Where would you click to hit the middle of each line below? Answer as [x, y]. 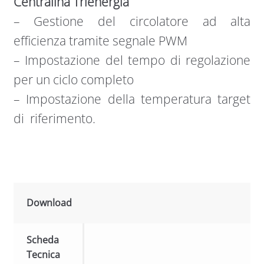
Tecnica [44, 254]
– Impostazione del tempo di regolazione [132, 60]
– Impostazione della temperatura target [132, 99]
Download [49, 202]
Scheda [43, 240]
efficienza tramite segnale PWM [100, 41]
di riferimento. [54, 119]
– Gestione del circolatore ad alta [132, 22]
